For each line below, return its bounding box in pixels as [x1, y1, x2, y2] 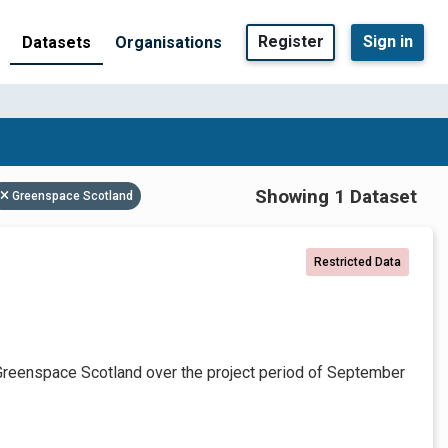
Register [257, 32, 324, 51]
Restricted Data [314, 255, 401, 269]
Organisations [115, 32, 222, 52]
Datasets [22, 32, 91, 52]
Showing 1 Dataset [255, 184, 417, 208]
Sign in [362, 32, 413, 51]
